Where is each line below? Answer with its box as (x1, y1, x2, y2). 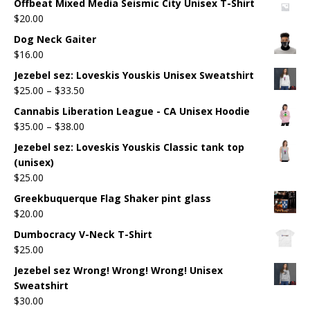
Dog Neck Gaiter (14, 32, 96, 46)
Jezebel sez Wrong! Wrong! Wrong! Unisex (14, 263, 223, 277)
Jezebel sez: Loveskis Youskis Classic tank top (14, 140, 244, 154)
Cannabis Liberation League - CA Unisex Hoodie (14, 104, 250, 118)
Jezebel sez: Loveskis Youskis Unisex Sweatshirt (14, 68, 254, 82)
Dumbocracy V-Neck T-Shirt (14, 227, 152, 241)
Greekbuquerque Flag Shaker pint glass (14, 191, 211, 205)
